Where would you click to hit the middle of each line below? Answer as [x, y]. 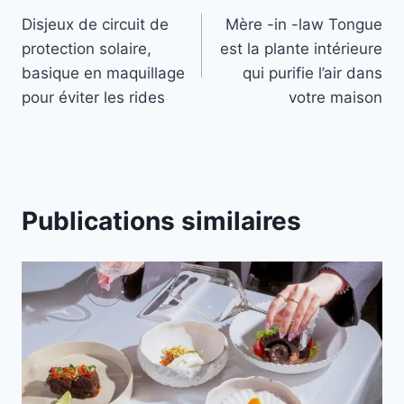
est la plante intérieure [301, 49]
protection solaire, [87, 49]
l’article [66, 74]
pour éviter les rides [93, 98]
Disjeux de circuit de [95, 25]
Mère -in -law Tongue [304, 25]
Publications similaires [161, 221]
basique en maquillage [103, 73]
